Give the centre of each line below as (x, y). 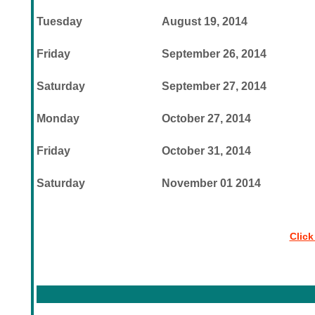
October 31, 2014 (206, 151)
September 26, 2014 (214, 54)
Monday (58, 118)
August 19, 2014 (205, 21)
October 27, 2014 (206, 118)
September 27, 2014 (214, 86)
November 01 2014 (211, 183)
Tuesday (59, 21)
